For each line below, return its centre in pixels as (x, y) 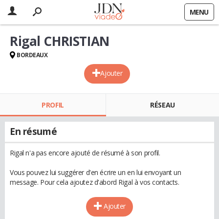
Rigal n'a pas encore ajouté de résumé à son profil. (85, 153)
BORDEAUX (32, 55)
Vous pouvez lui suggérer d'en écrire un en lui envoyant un (96, 172)
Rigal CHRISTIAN (60, 41)
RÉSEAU (163, 105)
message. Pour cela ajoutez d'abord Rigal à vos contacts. (95, 182)
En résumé (33, 131)
